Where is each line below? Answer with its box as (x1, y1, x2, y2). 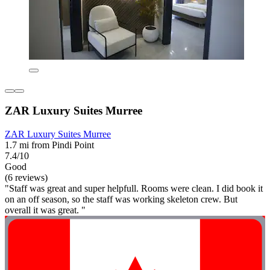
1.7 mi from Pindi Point (5, 140, 94, 151)
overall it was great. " (5, 205, 86, 216)
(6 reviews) (5, 172, 48, 183)
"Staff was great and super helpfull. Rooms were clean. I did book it (5, 183, 263, 194)
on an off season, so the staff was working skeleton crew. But (5, 194, 237, 205)
